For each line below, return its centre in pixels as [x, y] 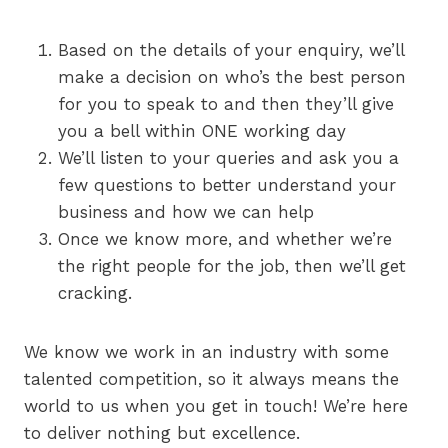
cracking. [95, 293]
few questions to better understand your [227, 185]
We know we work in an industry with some [206, 352]
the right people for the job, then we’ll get [232, 266]
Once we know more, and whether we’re [225, 239]
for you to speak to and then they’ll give [226, 104]
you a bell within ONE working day [202, 131]
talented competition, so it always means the [211, 379]
